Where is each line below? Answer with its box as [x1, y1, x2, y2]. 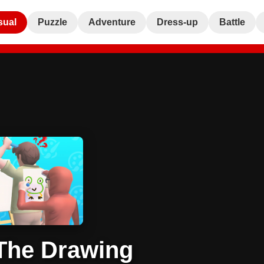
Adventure [88, 16, 136, 27]
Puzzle [38, 16, 67, 27]
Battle [219, 16, 245, 27]
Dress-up [157, 16, 198, 27]
